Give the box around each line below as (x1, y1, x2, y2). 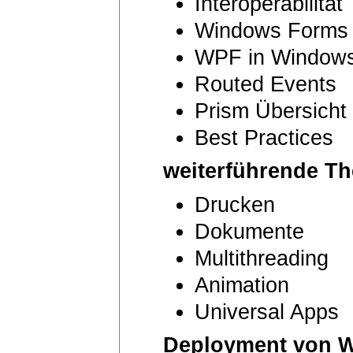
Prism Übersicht (195, 98, 347, 123)
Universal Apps (195, 299, 339, 324)
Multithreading (195, 246, 329, 270)
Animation (195, 273, 289, 297)
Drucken (195, 192, 275, 217)
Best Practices (195, 125, 333, 150)
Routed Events (195, 72, 336, 96)
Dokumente (195, 219, 304, 243)
